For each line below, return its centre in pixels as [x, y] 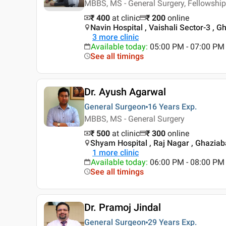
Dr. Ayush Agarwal [125, 92]
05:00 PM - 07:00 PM [187, 47]
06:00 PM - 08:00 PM [187, 162]
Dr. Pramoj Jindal [123, 208]
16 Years [164, 107]
